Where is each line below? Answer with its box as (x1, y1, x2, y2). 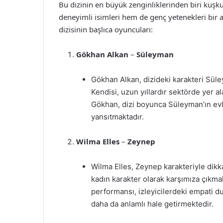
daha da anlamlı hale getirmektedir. (91, 199, 214, 209)
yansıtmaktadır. (91, 112, 144, 121)
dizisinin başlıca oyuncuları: (59, 24, 153, 34)
